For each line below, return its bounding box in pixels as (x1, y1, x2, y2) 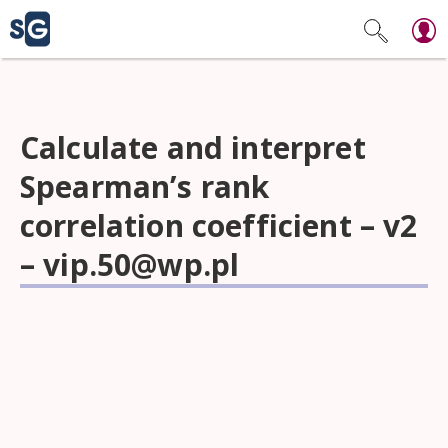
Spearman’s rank (20, 166, 270, 207)
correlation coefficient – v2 (20, 205, 418, 246)
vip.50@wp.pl (43, 244, 240, 285)
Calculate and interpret (20, 127, 366, 168)
